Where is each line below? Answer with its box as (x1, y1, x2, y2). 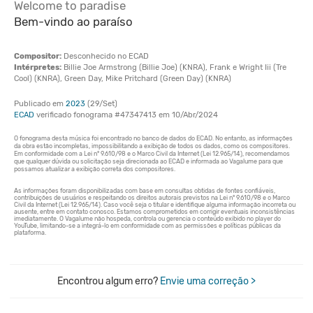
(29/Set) (85, 99, 117, 108)
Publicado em (14, 99, 66, 108)
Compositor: (14, 52, 61, 61)
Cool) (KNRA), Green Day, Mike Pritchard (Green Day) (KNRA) (14, 74, 231, 83)
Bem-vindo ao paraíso (14, 15, 133, 29)
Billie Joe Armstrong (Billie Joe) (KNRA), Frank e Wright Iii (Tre (61, 63, 286, 72)
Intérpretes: (14, 63, 61, 72)
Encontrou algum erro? (57, 275, 160, 287)
